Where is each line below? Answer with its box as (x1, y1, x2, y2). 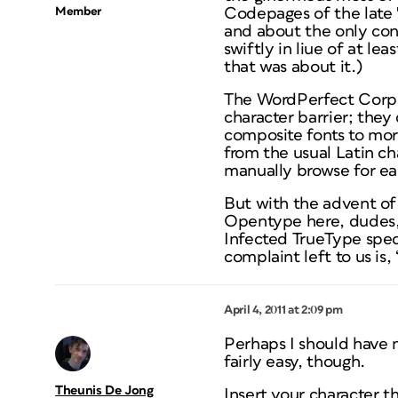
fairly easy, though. (224, 354, 365, 370)
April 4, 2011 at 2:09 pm (224, 304, 343, 316)
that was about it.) (224, 59, 362, 76)
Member (55, 5, 101, 18)
